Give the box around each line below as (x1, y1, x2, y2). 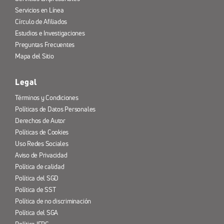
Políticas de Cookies (14, 128, 69, 137)
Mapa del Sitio (14, 52, 54, 61)
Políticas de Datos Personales (14, 105, 96, 114)
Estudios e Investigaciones (14, 29, 85, 38)
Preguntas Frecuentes (14, 40, 75, 49)
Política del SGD (14, 174, 59, 183)
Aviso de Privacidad (14, 151, 67, 160)
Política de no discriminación (14, 197, 91, 206)
